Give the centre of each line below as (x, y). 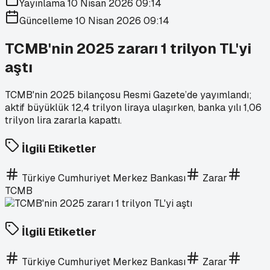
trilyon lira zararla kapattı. (63, 120)
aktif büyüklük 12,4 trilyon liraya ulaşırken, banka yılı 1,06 (133, 107)
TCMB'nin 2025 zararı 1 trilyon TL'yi (128, 48)
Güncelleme (47, 21)
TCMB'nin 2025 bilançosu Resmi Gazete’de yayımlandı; (128, 95)
